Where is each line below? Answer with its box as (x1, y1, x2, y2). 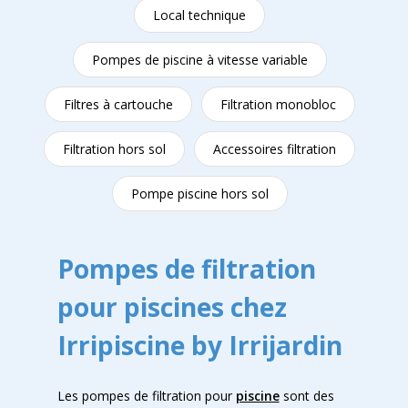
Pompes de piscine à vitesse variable (91, 51, 308, 68)
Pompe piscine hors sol (130, 185, 269, 202)
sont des (279, 387, 334, 404)
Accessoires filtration (213, 140, 336, 158)
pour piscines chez (56, 290, 287, 324)
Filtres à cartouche (63, 96, 173, 113)
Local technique (153, 6, 246, 24)
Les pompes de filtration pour (56, 387, 236, 404)
